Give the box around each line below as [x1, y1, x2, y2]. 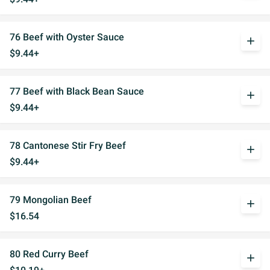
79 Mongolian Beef [10, 194, 92, 206]
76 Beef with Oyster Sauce [10, 31, 124, 43]
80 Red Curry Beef [10, 248, 89, 260]
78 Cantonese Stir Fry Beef [10, 140, 126, 151]
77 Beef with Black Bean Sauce [10, 86, 144, 97]
